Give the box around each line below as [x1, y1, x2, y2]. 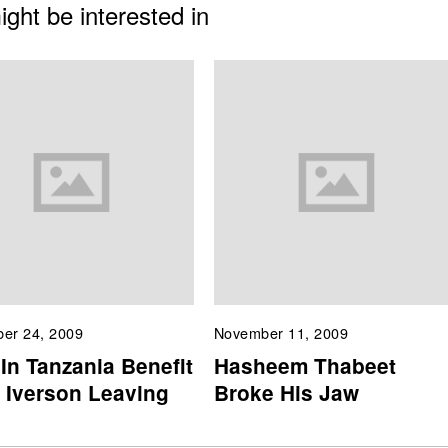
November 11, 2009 [213, 322, 349, 344]
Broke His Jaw [213, 377, 359, 407]
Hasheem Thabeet [213, 350, 396, 380]
